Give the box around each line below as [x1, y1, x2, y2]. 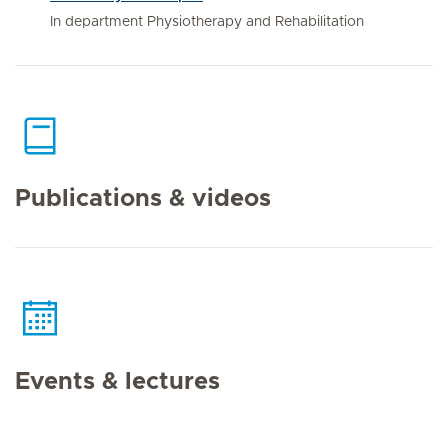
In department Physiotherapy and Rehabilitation [50, 14, 364, 29]
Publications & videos [15, 187, 271, 211]
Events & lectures [15, 369, 220, 394]
